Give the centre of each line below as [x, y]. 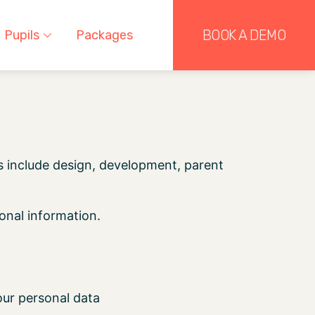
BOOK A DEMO [244, 35]
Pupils [21, 35]
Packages [104, 35]
